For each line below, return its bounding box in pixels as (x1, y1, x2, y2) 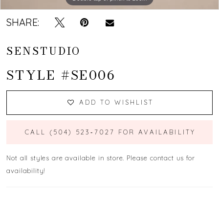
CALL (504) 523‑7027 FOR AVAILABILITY (24, 128, 196, 136)
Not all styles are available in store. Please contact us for (6, 153, 195, 162)
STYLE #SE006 (6, 65, 116, 86)
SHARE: (6, 16, 40, 29)
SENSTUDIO (6, 43, 81, 59)
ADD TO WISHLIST (79, 98, 154, 107)
